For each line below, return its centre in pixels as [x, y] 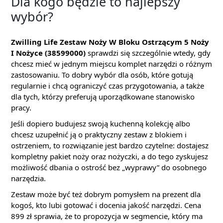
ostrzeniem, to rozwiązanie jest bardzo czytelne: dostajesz [110, 145]
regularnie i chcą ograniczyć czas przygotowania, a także [108, 86]
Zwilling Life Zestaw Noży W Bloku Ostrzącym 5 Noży [110, 42]
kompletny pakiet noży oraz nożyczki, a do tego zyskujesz [110, 156]
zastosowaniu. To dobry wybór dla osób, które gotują [102, 75]
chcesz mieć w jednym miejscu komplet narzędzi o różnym [111, 64]
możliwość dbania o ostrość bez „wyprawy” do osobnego [109, 167]
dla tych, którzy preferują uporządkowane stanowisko [103, 97]
